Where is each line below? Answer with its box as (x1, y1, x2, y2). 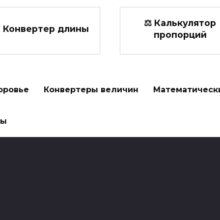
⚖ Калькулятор (144, 17, 216, 28)
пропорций (153, 29, 207, 40)
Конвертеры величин (44, 85, 138, 94)
